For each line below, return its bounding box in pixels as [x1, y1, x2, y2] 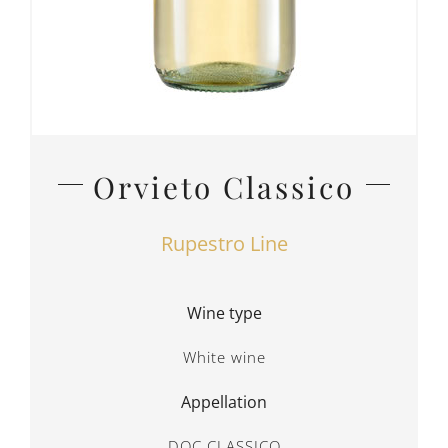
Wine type [186, 302, 262, 325]
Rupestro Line [160, 230, 288, 258]
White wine [182, 347, 266, 368]
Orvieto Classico [93, 167, 355, 207]
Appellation [181, 391, 267, 414]
